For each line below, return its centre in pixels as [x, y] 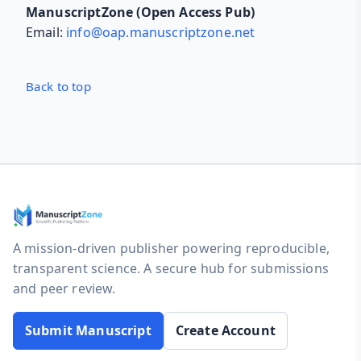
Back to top [58, 87]
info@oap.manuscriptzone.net [161, 33]
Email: [46, 33]
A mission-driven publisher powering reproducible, [171, 249]
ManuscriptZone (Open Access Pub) [141, 12]
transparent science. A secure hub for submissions [171, 269]
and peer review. [64, 289]
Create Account [225, 331]
